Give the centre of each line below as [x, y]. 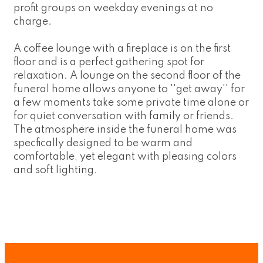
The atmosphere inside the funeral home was [125, 130]
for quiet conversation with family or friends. [124, 117]
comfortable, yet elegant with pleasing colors [125, 157]
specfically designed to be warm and [103, 144]
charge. [33, 22]
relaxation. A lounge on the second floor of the [127, 76]
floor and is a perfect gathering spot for [109, 63]
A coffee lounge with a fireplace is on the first [122, 49]
